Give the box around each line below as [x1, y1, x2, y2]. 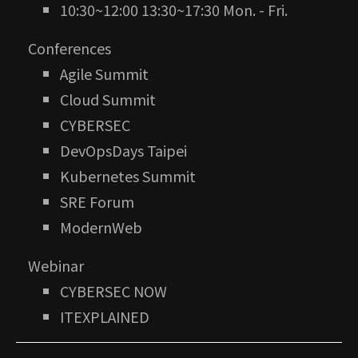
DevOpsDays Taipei [60, 140, 187, 161]
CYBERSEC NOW [60, 280, 167, 302]
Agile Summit [60, 63, 149, 85]
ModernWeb [60, 217, 142, 238]
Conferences [28, 38, 111, 59]
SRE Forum [60, 191, 134, 213]
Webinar [28, 255, 84, 276]
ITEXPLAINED [60, 306, 149, 328]
